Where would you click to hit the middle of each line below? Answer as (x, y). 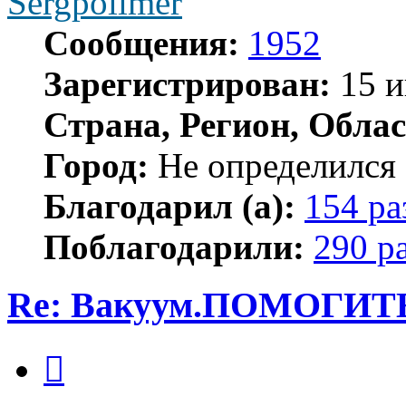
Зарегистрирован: (187, 83)
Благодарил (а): (169, 206)
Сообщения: (141, 43)
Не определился (272, 165)
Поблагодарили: (174, 246)
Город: (96, 165)
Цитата (86, 350)
